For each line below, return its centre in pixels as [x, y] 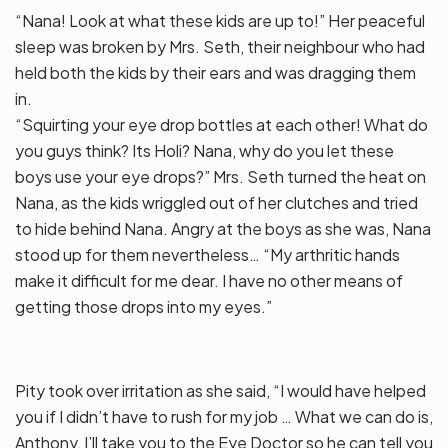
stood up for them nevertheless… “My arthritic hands [207, 255]
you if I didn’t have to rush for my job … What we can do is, [224, 417]
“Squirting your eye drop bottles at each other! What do [221, 125]
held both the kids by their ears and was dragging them [215, 73]
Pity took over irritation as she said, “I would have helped [220, 391]
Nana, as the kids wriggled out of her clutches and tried [216, 203]
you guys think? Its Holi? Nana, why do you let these [204, 151]
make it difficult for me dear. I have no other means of [209, 281]
